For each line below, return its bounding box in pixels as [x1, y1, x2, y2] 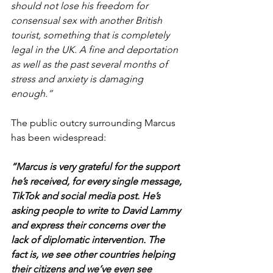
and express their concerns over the [11, 219, 168, 232]
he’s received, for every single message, [11, 175, 184, 188]
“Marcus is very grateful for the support [11, 161, 182, 173]
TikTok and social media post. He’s [11, 190, 163, 202]
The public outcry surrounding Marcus [11, 117, 178, 129]
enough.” [11, 88, 52, 100]
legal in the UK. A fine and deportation [11, 44, 180, 56]
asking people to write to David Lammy [11, 205, 183, 217]
